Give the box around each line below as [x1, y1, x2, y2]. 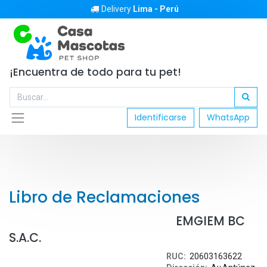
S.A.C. [9, 229, 41, 246]
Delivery [101, 4, 133, 14]
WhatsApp [207, 111, 250, 124]
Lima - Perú [133, 4, 179, 14]
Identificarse [135, 111, 187, 124]
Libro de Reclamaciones [9, 185, 200, 208]
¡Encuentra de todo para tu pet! [10, 65, 184, 79]
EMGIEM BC [9, 212, 245, 229]
